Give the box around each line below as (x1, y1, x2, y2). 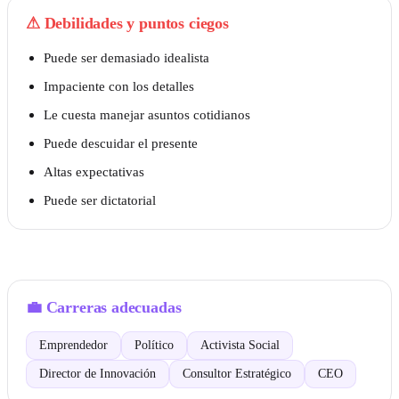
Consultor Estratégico (183, 367, 291, 381)
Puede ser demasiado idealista (44, 50, 209, 66)
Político (134, 338, 174, 353)
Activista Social (200, 338, 280, 353)
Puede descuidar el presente (44, 135, 198, 151)
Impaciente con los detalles (44, 78, 194, 94)
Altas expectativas (44, 164, 144, 180)
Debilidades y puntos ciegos (44, 14, 229, 33)
